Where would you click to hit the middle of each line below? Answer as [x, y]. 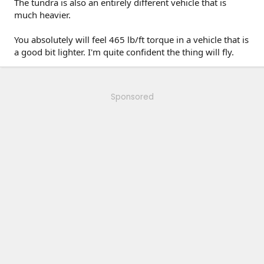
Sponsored [132, 97]
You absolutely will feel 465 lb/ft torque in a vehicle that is [131, 39]
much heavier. [42, 15]
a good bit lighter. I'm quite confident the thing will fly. [124, 52]
